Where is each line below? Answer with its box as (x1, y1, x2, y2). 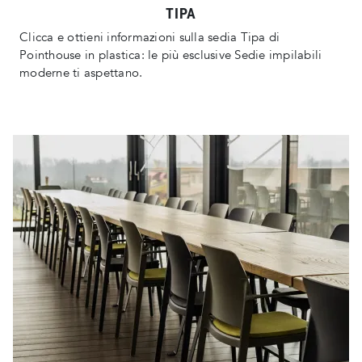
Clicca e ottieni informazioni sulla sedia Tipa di (19, 29, 280, 46)
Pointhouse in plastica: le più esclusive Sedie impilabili (19, 47, 322, 64)
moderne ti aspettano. (19, 65, 143, 82)
